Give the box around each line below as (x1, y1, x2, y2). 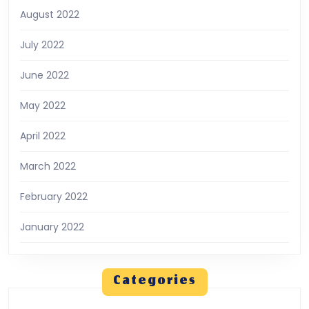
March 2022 (20, 159, 76, 173)
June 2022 (20, 68, 69, 82)
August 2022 (20, 7, 79, 21)
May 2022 (20, 98, 66, 112)
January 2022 (20, 219, 84, 234)
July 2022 (20, 37, 64, 52)
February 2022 (20, 189, 88, 203)
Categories (112, 269, 197, 294)
